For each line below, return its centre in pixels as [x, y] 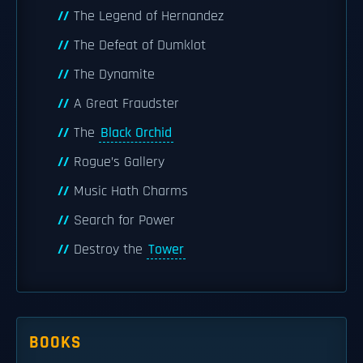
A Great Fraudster [126, 104]
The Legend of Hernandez [149, 16]
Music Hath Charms [131, 191]
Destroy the [110, 250]
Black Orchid [136, 133]
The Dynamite [114, 75]
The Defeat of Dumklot [140, 45]
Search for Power [124, 220]
